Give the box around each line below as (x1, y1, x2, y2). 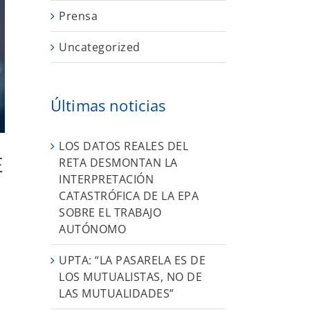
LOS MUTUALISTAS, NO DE (59, 268, 202, 284)
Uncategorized (59, 39, 140, 55)
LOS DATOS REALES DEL (59, 138, 188, 154)
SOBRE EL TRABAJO (59, 204, 161, 220)
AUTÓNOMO (59, 221, 126, 237)
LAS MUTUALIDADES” (59, 285, 174, 301)
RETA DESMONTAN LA (59, 154, 178, 170)
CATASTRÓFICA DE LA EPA (59, 188, 199, 203)
